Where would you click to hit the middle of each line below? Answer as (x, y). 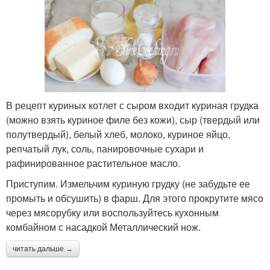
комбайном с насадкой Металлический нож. (103, 227)
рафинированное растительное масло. (93, 163)
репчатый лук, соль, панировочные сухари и (105, 148)
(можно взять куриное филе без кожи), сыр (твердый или (133, 119)
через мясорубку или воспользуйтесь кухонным (112, 212)
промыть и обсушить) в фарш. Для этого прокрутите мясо (135, 198)
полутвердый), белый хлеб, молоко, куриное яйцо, (118, 134)
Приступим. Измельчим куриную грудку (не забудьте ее (128, 183)
